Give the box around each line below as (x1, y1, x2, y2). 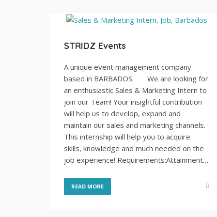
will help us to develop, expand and (64, 108, 181, 118)
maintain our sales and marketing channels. (64, 120, 205, 130)
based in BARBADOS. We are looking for (64, 73, 208, 83)
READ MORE (71, 182, 104, 190)
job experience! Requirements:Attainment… (64, 155, 208, 165)
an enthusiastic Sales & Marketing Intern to (64, 85, 207, 95)
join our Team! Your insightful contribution (64, 96, 202, 107)
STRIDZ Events (64, 40, 126, 51)
